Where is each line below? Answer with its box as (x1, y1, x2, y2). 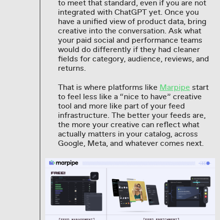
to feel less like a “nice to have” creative (57, 92, 202, 102)
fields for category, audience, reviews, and (57, 54, 209, 64)
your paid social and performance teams (57, 35, 202, 46)
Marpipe (159, 82, 190, 93)
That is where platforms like (57, 82, 160, 93)
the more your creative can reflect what (57, 120, 199, 130)
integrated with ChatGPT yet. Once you (57, 7, 199, 18)
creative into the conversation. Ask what (57, 26, 201, 36)
